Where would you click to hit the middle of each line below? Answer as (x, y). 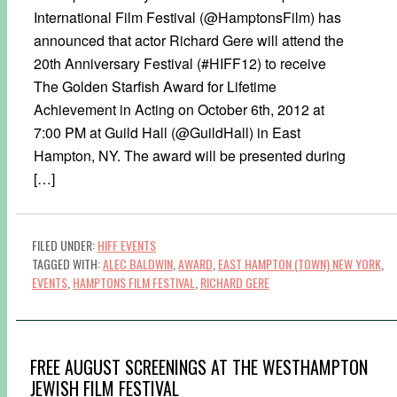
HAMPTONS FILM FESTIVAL (134, 282)
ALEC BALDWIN (138, 263)
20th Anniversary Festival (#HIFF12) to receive (180, 63)
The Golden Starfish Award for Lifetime (155, 86)
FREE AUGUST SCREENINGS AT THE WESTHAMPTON (199, 366)
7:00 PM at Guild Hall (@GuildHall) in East (167, 132)
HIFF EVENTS (127, 245)
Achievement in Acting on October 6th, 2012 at (179, 109)
